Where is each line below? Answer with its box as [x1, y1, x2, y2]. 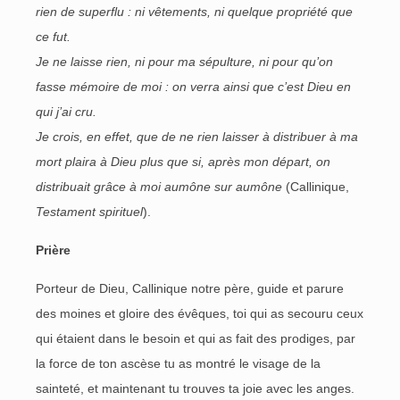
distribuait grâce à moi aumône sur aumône [36, 179, 282, 194]
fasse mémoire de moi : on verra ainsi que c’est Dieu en [36, 79, 351, 94]
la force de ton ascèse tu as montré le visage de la [36, 356, 321, 371]
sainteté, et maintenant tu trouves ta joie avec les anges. [36, 381, 354, 396]
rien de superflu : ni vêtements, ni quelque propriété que [36, 4, 353, 19]
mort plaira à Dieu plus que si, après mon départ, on [36, 154, 330, 169]
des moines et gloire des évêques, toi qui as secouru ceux [36, 306, 363, 321]
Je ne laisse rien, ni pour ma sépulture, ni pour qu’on [36, 54, 333, 69]
